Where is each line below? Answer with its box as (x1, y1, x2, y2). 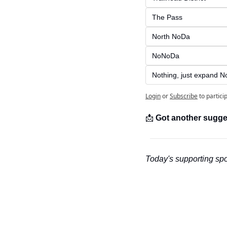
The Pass (152, 13, 182, 22)
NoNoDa (152, 52, 179, 60)
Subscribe (170, 92, 198, 101)
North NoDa (152, 32, 190, 41)
